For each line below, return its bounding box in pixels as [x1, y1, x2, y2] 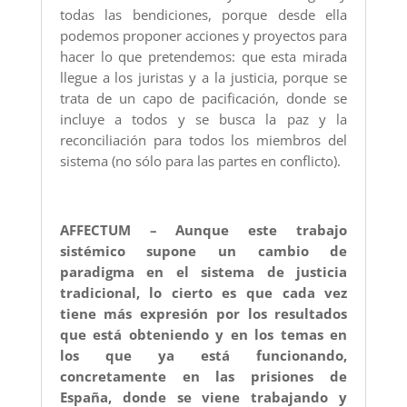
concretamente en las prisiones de [59, 367, 348, 386]
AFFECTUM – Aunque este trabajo [59, 221, 348, 240]
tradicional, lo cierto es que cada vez [59, 283, 348, 303]
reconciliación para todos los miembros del [59, 131, 348, 150]
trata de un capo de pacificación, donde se [59, 89, 348, 108]
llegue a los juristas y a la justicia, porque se [59, 68, 348, 87]
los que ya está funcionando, [59, 346, 348, 365]
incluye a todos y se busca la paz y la [59, 110, 348, 129]
